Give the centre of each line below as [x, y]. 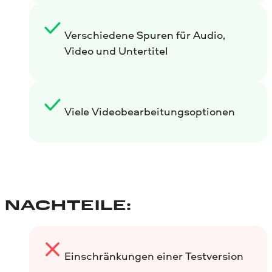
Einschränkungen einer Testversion [154, 256]
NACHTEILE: [68, 206]
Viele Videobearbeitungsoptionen [149, 112]
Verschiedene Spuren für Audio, [144, 35]
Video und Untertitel [116, 50]
